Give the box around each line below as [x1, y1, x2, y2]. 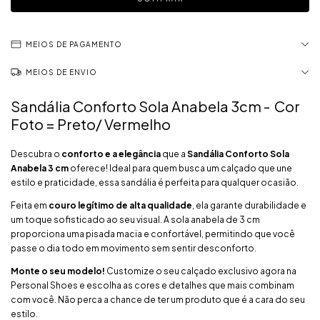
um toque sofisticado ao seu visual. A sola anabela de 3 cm [11, 214, 260, 225]
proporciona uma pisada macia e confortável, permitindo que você [11, 229, 295, 239]
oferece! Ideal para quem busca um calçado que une [69, 163, 292, 174]
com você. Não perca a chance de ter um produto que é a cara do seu [11, 294, 305, 305]
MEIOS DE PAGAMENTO [26, 40, 122, 49]
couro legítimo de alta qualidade [49, 200, 192, 211]
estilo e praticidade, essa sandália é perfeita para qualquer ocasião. [11, 177, 299, 188]
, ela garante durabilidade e [192, 200, 306, 211]
